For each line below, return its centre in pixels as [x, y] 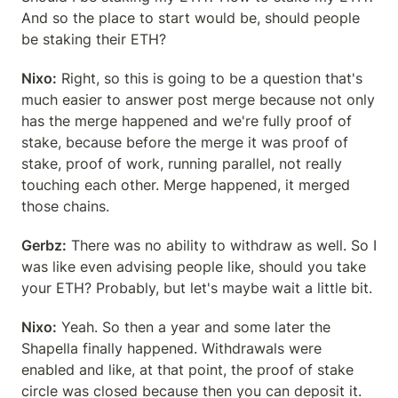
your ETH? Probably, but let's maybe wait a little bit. [197, 288]
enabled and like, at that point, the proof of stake [187, 370]
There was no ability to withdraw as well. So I [222, 245]
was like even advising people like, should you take [194, 267]
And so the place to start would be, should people [191, 18]
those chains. [65, 206]
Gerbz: [44, 245]
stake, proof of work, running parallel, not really [182, 163]
